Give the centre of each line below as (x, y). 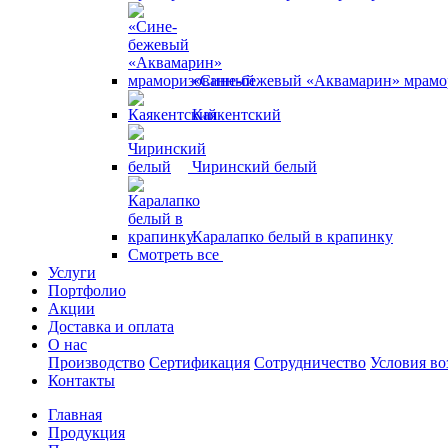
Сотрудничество (310, 362)
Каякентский (236, 114)
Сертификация (199, 362)
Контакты (81, 380)
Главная (75, 414)
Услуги (72, 272)
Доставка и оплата (111, 326)
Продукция (86, 432)
